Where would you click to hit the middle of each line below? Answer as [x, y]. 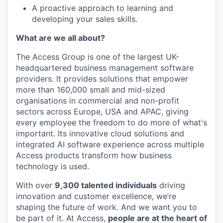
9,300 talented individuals [106, 185]
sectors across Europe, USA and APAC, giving [102, 111]
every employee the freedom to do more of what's [111, 122]
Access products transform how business [94, 155]
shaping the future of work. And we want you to [107, 207]
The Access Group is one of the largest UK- [98, 57]
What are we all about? [60, 38]
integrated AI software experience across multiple [110, 144]
